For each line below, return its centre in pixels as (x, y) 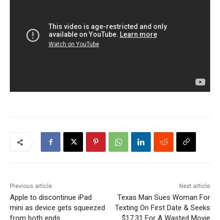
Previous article (31, 186)
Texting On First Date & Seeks (162, 208)
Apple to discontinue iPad (51, 198)
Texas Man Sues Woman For (164, 198)
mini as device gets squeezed (57, 208)
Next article (194, 186)
